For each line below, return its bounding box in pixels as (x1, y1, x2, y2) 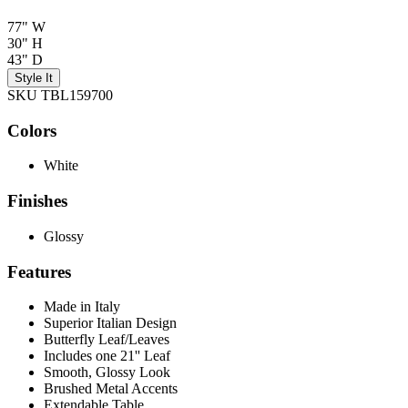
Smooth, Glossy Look (44, 364, 170, 381)
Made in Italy (44, 299, 120, 315)
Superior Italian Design (44, 315, 177, 331)
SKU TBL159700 (7, 87, 113, 103)
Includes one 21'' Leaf (44, 348, 170, 364)
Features (7, 261, 71, 281)
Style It (15, 70, 53, 85)
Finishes (7, 191, 67, 211)
